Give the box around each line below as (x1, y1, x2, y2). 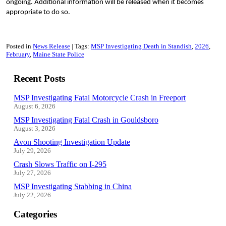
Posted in (6, 42, 31, 50)
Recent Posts (14, 73, 65, 84)
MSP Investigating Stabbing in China (14, 182, 132, 191)
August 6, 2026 (14, 102, 55, 110)
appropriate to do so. (6, 8, 70, 16)
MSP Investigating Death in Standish (91, 42, 192, 50)
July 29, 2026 (14, 147, 51, 155)
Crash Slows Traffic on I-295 (14, 160, 106, 169)
